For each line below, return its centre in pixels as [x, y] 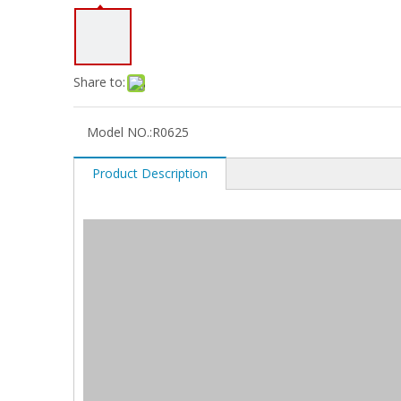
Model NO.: [119, 132]
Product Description [150, 173]
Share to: [99, 82]
